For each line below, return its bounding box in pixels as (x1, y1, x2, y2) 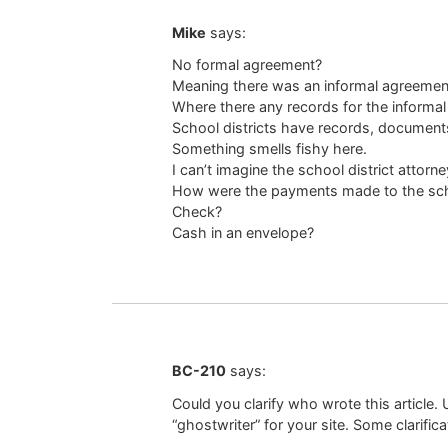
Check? (172, 203, 222, 221)
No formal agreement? (172, 56, 322, 74)
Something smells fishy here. (172, 140, 367, 158)
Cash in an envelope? (172, 224, 314, 242)
